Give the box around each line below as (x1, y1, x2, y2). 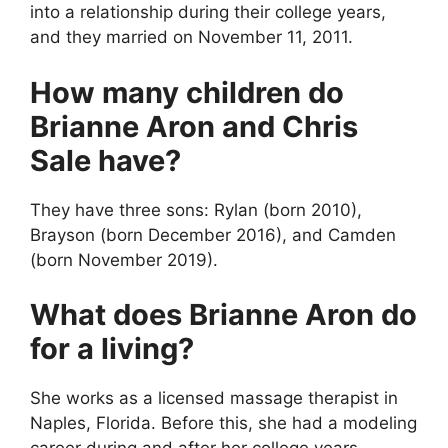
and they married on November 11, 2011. (30, 27, 353, 48)
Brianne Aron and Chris (30, 108, 358, 144)
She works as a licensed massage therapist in (30, 388, 398, 409)
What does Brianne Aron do (30, 297, 417, 333)
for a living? (30, 331, 194, 367)
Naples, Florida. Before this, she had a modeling (30, 413, 417, 434)
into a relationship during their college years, (30, 2, 386, 23)
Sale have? (30, 142, 181, 178)
